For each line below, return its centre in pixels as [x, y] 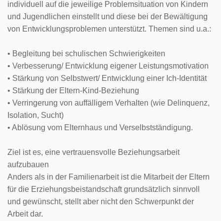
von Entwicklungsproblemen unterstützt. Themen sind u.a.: [109, 29]
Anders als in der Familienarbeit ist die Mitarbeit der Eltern [109, 177]
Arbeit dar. [26, 214]
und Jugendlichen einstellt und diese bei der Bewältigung [108, 16]
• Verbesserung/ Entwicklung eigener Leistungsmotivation [108, 66]
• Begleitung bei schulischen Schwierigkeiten [87, 53]
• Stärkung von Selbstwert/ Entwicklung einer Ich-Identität [107, 78]
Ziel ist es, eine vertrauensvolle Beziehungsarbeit [93, 152]
